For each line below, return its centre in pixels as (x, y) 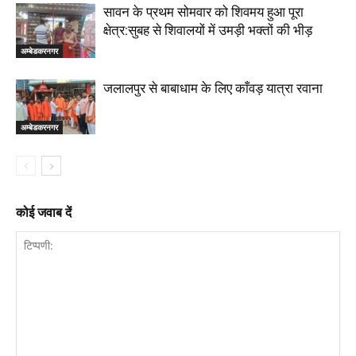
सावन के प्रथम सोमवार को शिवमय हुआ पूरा (203, 12)
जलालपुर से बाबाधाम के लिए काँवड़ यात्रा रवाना (213, 89)
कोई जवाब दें (44, 213)
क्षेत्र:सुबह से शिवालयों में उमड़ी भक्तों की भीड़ (208, 31)
